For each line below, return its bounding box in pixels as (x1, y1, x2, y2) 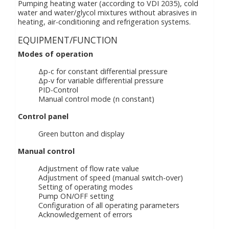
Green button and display (38, 129, 124, 139)
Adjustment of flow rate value (38, 164, 139, 173)
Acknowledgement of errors (38, 210, 132, 219)
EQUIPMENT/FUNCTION (18, 34, 118, 46)
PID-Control (38, 85, 78, 95)
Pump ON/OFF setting (38, 191, 114, 201)
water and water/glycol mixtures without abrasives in (18, 8, 197, 17)
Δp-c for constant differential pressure (38, 66, 168, 76)
